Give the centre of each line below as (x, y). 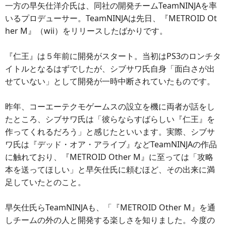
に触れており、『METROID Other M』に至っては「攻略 (109, 157)
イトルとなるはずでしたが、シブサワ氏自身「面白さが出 (110, 69)
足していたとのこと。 (45, 182)
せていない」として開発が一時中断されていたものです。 (110, 81)
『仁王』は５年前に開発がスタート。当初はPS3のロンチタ (113, 56)
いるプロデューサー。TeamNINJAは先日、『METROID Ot (111, 18)
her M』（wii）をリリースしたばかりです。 (86, 31)
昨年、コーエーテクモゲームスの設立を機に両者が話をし (110, 106)
